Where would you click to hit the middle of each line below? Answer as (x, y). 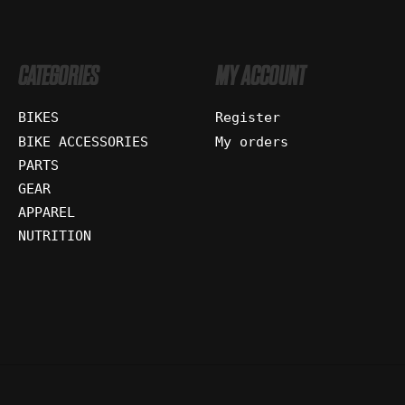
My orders (251, 141)
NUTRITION (54, 236)
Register (247, 118)
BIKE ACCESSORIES (83, 141)
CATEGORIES (58, 76)
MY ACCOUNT (259, 76)
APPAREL (46, 212)
